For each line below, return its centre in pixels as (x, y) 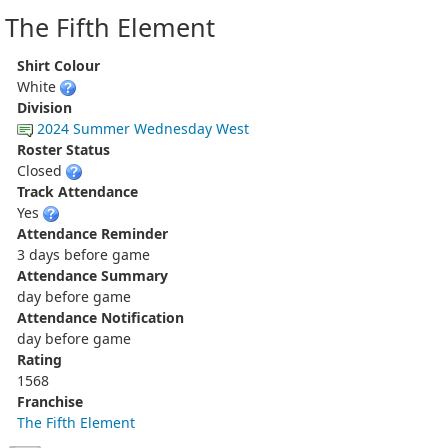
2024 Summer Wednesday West (143, 128)
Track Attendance (77, 191)
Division (44, 107)
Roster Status (63, 149)
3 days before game (83, 254)
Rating (39, 359)
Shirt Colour (58, 65)
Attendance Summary (92, 275)
